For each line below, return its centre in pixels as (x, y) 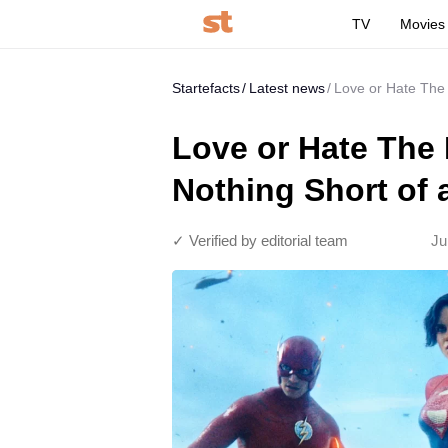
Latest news (287, 88)
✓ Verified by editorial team (260, 240)
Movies (423, 24)
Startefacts (206, 88)
